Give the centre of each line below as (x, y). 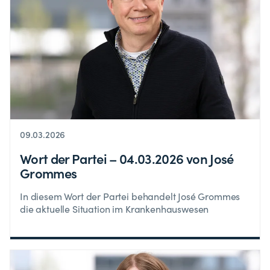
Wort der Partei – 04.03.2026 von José (127, 159)
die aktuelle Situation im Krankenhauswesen (115, 209)
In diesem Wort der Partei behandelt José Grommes (130, 196)
